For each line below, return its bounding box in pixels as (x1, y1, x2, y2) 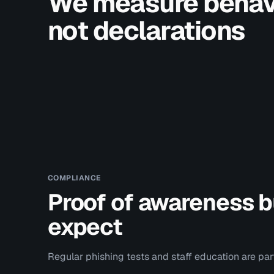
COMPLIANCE (47, 173, 101, 183)
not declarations (47, 13, 245, 48)
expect (47, 212, 122, 242)
